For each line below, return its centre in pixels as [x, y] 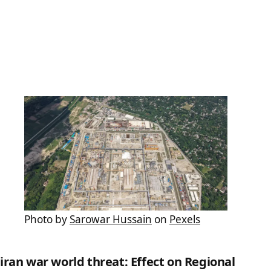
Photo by [47, 219]
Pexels [185, 219]
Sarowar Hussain [111, 219]
